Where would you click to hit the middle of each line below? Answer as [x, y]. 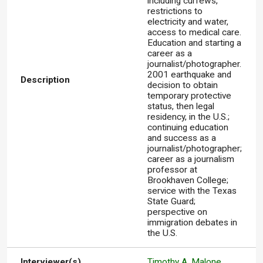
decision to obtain [183, 85]
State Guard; [172, 202]
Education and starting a [195, 43]
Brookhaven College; [188, 181]
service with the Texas [192, 191]
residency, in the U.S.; [189, 117]
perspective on [178, 212]
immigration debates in [193, 223]
